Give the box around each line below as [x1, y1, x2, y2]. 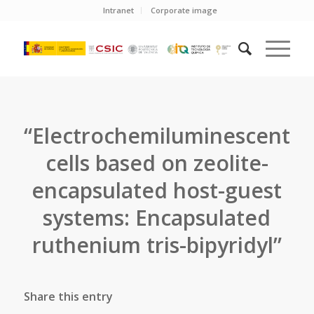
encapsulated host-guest [32, 176, 282, 205]
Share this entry [23, 289, 113, 304]
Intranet [103, 5, 135, 15]
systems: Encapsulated [43, 203, 271, 232]
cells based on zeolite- [45, 149, 268, 177]
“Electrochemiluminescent [23, 121, 290, 150]
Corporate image [151, 5, 218, 15]
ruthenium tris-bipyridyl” [32, 231, 282, 259]
